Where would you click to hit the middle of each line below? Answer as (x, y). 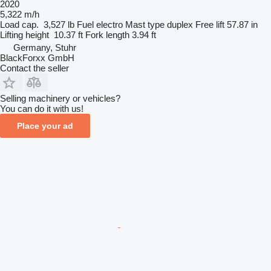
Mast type (145, 24)
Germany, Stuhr (45, 47)
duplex (180, 24)
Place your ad (45, 126)
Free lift (210, 24)
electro (109, 24)
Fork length (107, 34)
